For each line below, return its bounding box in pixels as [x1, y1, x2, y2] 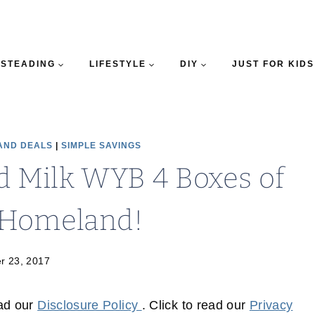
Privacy [249, 298, 293, 313]
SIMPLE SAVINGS [60, 141, 141, 150]
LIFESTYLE [89, 59, 146, 69]
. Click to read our [141, 298, 250, 313]
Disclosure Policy [37, 298, 142, 313]
